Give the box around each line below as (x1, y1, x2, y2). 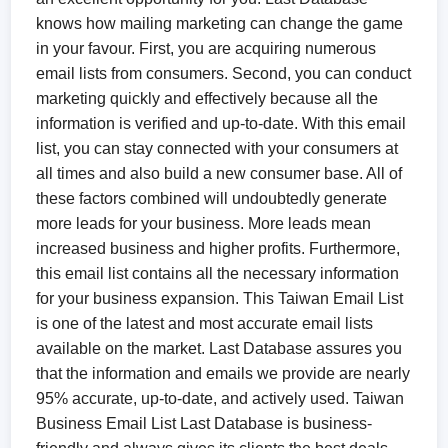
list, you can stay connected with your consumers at (36, 140, 399, 157)
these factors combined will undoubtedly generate (36, 190, 388, 207)
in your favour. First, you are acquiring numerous (36, 40, 377, 57)
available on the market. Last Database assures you (36, 340, 403, 357)
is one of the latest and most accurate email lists (36, 315, 374, 332)
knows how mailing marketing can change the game (36, 15, 404, 32)
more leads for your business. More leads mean (36, 215, 372, 232)
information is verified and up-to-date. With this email (36, 115, 407, 132)
